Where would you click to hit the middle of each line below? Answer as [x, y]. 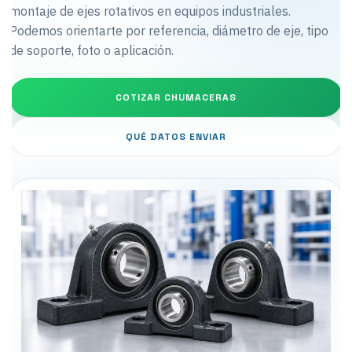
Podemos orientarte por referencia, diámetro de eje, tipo [169, 31]
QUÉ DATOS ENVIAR [176, 137]
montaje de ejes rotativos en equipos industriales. [150, 11]
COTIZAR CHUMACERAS [176, 97]
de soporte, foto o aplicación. [92, 50]
